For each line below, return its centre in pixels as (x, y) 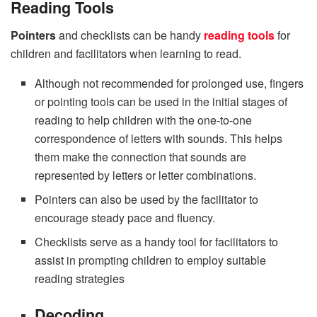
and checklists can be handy (130, 35)
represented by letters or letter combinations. (146, 175)
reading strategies (80, 279)
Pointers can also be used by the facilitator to (147, 200)
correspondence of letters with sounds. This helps (159, 139)
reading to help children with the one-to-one (144, 120)
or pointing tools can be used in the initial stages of (161, 102)
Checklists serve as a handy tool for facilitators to (157, 242)
